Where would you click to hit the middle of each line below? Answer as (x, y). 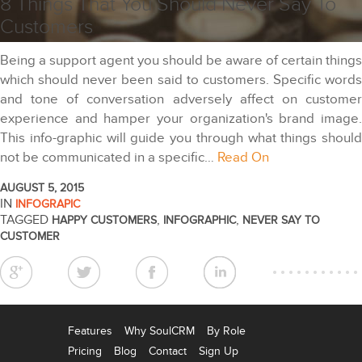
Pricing (85, 351)
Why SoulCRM (160, 330)
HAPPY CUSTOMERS (104, 220)
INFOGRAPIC (48, 204)
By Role (226, 330)
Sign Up (219, 351)
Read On (243, 157)
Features (90, 330)
